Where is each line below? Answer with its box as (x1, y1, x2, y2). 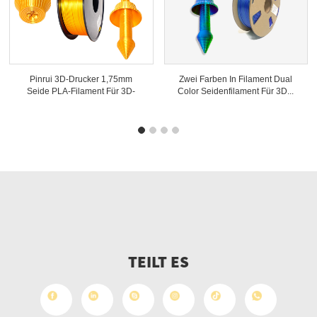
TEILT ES (128, 251, 189, 272)
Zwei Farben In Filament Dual (179, 74, 293, 85)
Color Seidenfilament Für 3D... (178, 86, 294, 97)
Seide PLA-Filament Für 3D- (27, 86, 136, 97)
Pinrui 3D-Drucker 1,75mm (30, 74, 133, 85)
